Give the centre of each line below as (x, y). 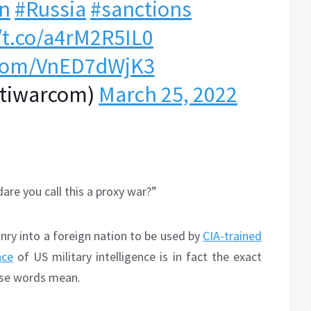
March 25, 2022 (168, 95)
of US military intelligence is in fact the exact (137, 257)
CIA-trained (232, 236)
